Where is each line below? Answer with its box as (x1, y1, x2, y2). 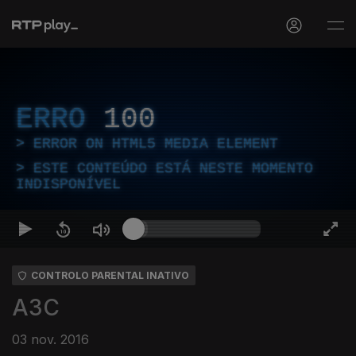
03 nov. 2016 (12, 331, 89, 347)
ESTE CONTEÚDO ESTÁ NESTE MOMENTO (33, 161, 313, 176)
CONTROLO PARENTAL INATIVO (31, 269, 189, 281)
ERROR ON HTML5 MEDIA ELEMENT (33, 136, 278, 152)
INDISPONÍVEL (16, 176, 121, 192)
